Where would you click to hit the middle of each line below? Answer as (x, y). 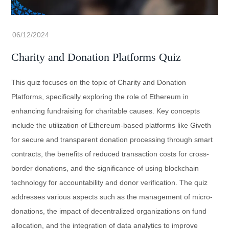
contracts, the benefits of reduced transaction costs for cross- (110, 154)
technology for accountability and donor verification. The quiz (110, 183)
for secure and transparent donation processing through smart (112, 140)
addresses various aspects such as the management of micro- (112, 197)
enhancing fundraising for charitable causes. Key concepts (106, 111)
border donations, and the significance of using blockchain (105, 168)
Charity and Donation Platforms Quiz (96, 57)
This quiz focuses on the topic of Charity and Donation (99, 83)
